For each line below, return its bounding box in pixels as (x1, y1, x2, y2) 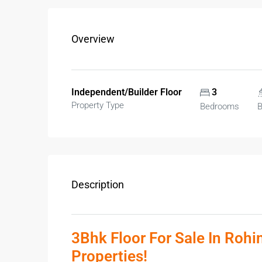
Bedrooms (200, 101, 239, 112)
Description (71, 178, 124, 191)
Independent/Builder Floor (71, 87, 182, 98)
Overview (71, 33, 115, 45)
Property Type (71, 100, 124, 111)
